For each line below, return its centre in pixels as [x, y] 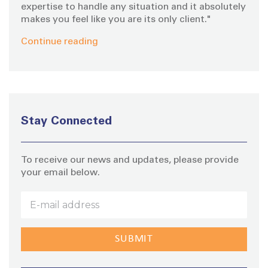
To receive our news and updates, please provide [130, 160]
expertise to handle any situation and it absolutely [133, 7]
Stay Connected [66, 122]
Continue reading [60, 42]
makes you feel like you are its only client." [116, 19]
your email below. [60, 173]
